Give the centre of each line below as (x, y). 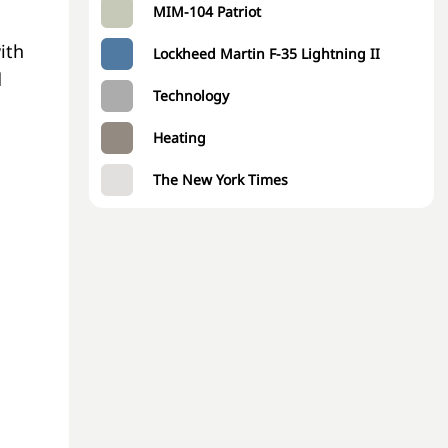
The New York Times (220, 179)
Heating (179, 137)
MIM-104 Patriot (207, 11)
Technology (191, 95)
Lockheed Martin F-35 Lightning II (266, 53)
